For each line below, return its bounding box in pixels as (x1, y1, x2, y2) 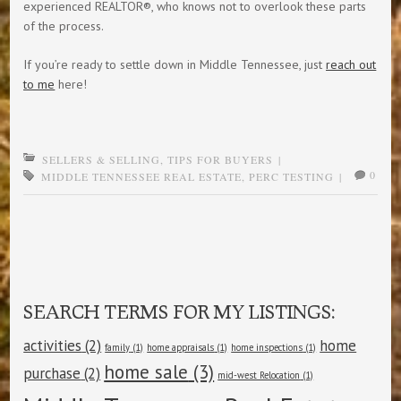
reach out (326, 55, 377, 73)
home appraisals (147, 340, 215, 354)
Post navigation (23, 224, 192, 255)
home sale (104, 359, 189, 384)
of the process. (23, 17, 105, 34)
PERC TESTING (249, 168, 335, 183)
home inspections (231, 340, 303, 354)
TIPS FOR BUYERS (167, 151, 274, 166)
